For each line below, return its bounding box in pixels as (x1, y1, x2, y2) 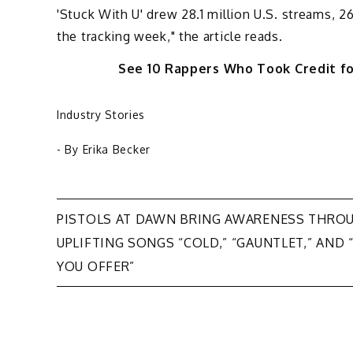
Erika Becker (82, 142, 150, 156)
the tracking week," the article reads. (57, 28, 283, 45)
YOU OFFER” (57, 258, 135, 274)
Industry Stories (57, 107, 146, 121)
